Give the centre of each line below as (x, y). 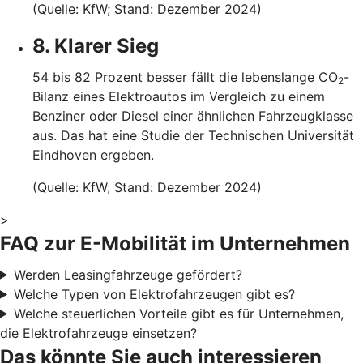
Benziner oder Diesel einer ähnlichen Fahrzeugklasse (193, 115)
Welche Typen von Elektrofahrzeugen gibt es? (154, 294)
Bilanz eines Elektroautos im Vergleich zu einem (179, 96)
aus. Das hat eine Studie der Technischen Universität (193, 135)
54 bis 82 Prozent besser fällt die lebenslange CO (185, 77)
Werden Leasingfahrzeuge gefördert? (128, 274)
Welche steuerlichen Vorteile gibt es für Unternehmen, (178, 313)
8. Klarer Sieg (96, 45)
